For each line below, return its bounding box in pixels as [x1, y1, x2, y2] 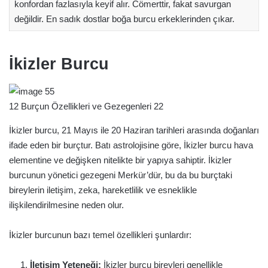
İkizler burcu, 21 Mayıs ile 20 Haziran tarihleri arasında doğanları [9, 124, 259, 135]
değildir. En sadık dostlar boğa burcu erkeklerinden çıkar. [14, 13, 234, 24]
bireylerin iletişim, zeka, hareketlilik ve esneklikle [9, 184, 197, 195]
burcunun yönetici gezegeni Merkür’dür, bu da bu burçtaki [9, 169, 232, 180]
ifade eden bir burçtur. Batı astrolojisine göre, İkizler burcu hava [9, 139, 253, 150]
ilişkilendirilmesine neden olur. [9, 199, 124, 210]
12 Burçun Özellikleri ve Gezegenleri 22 [9, 100, 163, 111]
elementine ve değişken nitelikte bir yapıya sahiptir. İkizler [9, 154, 232, 165]
